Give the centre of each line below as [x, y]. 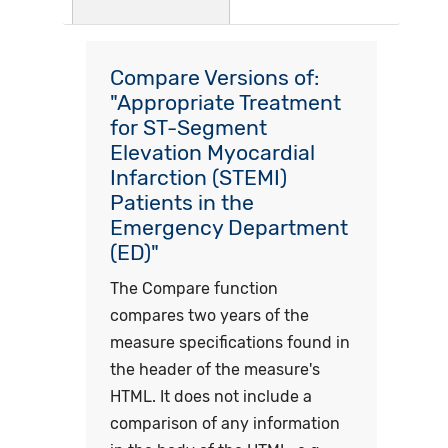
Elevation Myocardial [212, 152]
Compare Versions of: [214, 77]
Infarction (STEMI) [198, 177]
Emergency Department [228, 227]
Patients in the [181, 202]
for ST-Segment [188, 127]
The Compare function [193, 288]
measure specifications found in [229, 342]
